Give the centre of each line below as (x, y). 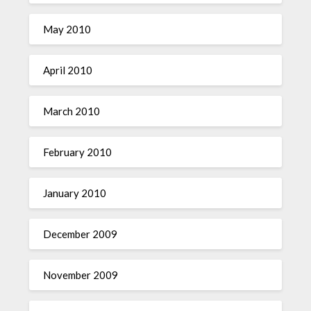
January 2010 (75, 193)
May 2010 (67, 29)
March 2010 (72, 111)
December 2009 (81, 234)
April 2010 (68, 70)
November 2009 (81, 275)
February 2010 (78, 152)
